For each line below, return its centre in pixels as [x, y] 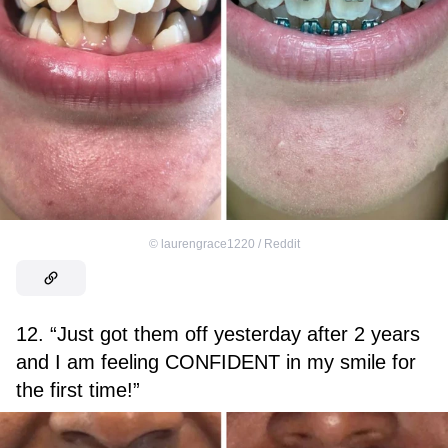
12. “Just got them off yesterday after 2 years [218, 333]
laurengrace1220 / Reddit [230, 243]
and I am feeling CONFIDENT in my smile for [216, 361]
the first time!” [78, 389]
